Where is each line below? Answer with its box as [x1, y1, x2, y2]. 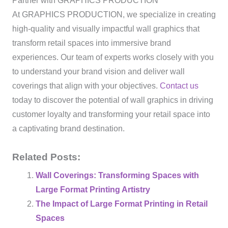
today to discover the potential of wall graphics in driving [12, 95, 213, 104]
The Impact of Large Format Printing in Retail [36, 199, 208, 209]
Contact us [159, 81, 198, 90]
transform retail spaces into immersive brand [12, 38, 171, 47]
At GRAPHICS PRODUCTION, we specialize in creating [12, 10, 216, 19]
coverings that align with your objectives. [12, 81, 160, 90]
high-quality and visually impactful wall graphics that [12, 24, 199, 33]
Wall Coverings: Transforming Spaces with [36, 171, 199, 180]
